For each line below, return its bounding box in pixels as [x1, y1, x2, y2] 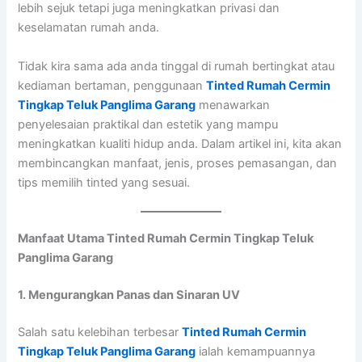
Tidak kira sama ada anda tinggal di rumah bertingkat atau [18, 58, 335, 74]
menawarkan [196, 97, 271, 112]
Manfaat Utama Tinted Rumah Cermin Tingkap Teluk [18, 231, 314, 246]
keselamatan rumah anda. [18, 20, 160, 36]
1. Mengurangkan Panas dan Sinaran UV [18, 287, 241, 302]
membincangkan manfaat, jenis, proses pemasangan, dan [18, 155, 338, 170]
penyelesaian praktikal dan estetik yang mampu [18, 116, 279, 132]
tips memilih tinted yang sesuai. [18, 175, 191, 190]
